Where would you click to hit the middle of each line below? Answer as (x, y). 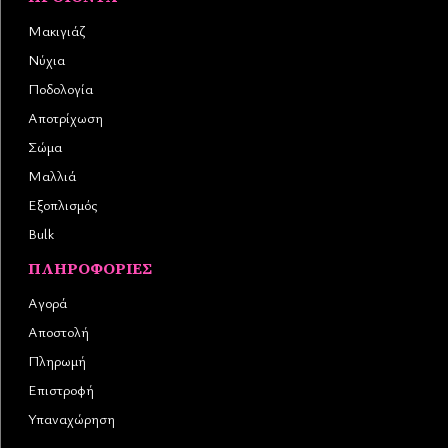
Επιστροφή (61, 389)
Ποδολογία (60, 88)
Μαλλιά (52, 175)
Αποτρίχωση (65, 117)
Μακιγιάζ (56, 30)
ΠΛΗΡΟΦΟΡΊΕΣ (90, 267)
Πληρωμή (57, 360)
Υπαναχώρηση (71, 418)
